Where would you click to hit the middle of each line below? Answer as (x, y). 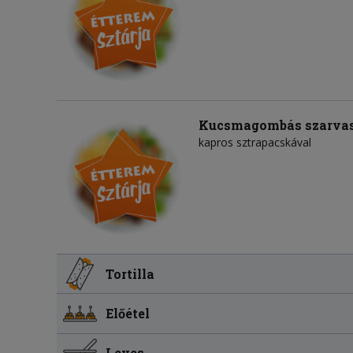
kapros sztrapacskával (255, 143)
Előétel (128, 313)
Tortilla (130, 273)
